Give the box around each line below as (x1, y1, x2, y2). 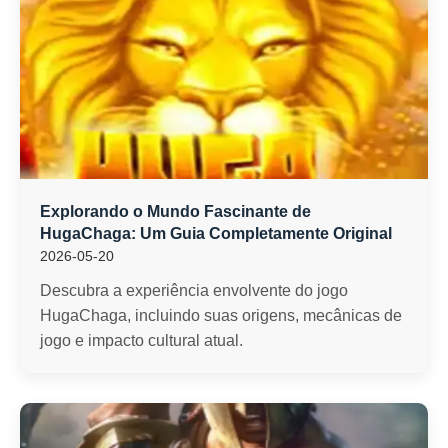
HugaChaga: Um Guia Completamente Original (40, 225, 392, 242)
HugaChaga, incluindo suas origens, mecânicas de (40, 307, 402, 324)
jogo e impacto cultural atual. (40, 332, 243, 349)
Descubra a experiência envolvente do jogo (40, 282, 348, 299)
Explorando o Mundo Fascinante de (40, 203, 311, 220)
